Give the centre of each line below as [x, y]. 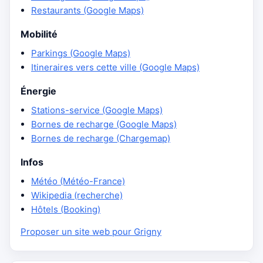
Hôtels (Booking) [66, 209]
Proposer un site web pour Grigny [91, 232]
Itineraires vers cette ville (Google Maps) [115, 67]
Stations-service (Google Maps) [97, 110]
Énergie [38, 91]
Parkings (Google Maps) [81, 53]
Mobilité [39, 34]
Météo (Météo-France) [78, 181]
